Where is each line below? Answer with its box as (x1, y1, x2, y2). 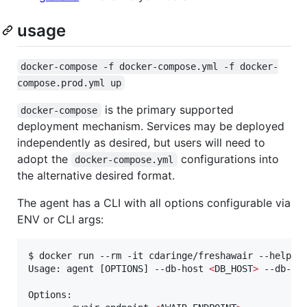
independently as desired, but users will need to (17, 135, 265, 149)
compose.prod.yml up (17, 77, 121, 88)
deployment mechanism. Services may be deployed (17, 119, 284, 133)
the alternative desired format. (17, 168, 175, 182)
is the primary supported (101, 102, 237, 116)
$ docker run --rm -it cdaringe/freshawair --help (28, 249, 291, 261)
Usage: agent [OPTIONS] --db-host (28, 262, 209, 274)
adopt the (17, 151, 71, 166)
